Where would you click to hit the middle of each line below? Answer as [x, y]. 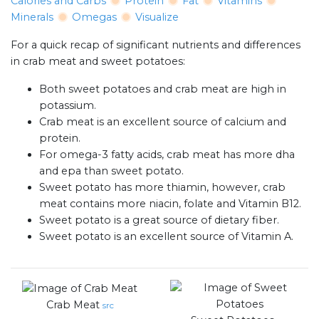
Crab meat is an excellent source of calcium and [163, 122]
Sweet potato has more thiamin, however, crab [162, 188]
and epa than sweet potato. [111, 171]
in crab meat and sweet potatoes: [98, 62]
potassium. [68, 106]
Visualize [157, 17]
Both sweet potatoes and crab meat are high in [163, 89]
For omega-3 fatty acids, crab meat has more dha [167, 155]
